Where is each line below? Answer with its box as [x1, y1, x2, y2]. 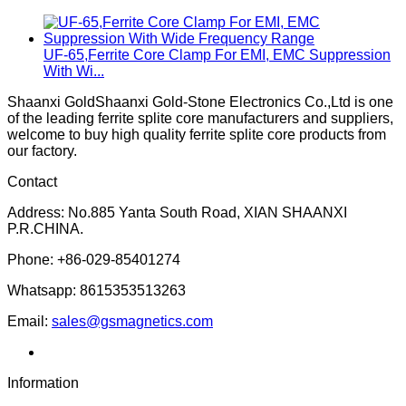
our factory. [7, 142, 77, 159]
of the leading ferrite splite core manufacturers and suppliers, [7, 110, 393, 126]
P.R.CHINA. [7, 220, 83, 237]
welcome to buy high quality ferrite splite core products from [7, 126, 386, 142]
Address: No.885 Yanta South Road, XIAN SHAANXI [7, 204, 347, 220]
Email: [7, 313, 52, 329]
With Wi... [43, 63, 104, 79]
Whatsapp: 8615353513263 [7, 282, 186, 298]
